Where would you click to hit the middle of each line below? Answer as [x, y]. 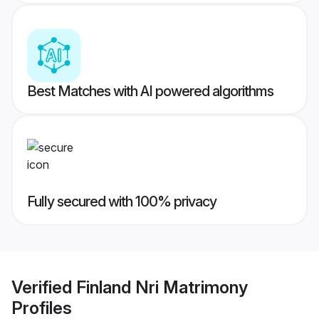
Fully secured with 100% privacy [122, 202]
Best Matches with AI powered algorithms [150, 91]
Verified [44, 287]
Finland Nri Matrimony [162, 287]
